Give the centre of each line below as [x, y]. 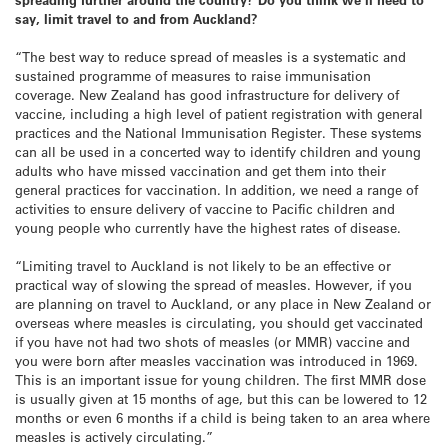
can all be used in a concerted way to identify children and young [218, 152]
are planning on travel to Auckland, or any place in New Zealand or [223, 304]
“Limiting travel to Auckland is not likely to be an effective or [203, 266]
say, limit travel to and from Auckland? [136, 19]
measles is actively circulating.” [114, 437]
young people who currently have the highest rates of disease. [208, 228]
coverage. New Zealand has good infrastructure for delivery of [207, 95]
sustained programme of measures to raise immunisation [193, 76]
